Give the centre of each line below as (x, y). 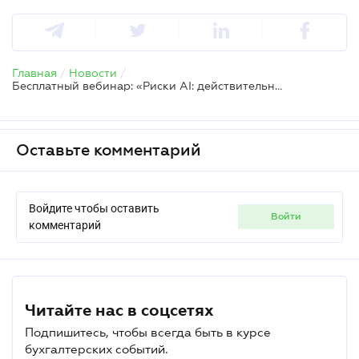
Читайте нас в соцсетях (119, 310)
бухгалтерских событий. (97, 349)
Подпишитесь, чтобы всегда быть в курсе (148, 332)
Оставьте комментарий (109, 149)
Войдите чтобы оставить (94, 208)
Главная (34, 73)
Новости (93, 73)
